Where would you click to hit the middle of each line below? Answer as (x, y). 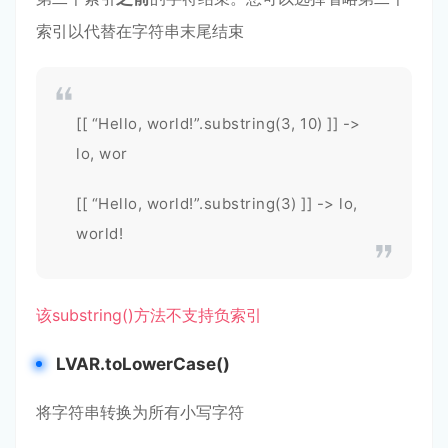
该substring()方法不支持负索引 (149, 315)
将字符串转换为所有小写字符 (140, 412)
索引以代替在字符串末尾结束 (140, 31)
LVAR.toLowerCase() (143, 364)
